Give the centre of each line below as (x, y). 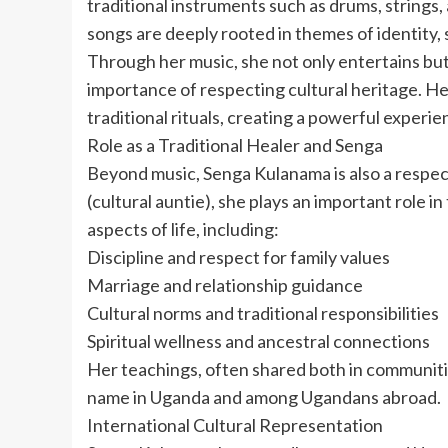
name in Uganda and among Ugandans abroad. (264, 396)
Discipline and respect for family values (238, 256)
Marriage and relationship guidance (225, 284)
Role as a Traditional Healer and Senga (235, 144)
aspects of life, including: (183, 228)
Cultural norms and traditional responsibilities (263, 312)
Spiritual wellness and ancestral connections (258, 340)
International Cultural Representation (235, 424)
